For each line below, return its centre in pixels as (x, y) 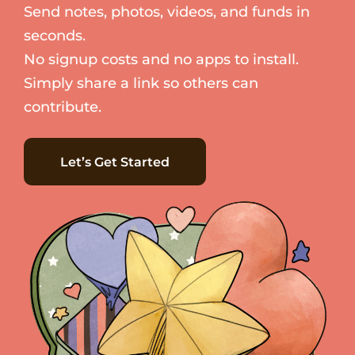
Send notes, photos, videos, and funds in (167, 12)
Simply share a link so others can (141, 84)
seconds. (55, 36)
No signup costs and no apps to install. (161, 60)
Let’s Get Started (115, 162)
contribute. (63, 107)
